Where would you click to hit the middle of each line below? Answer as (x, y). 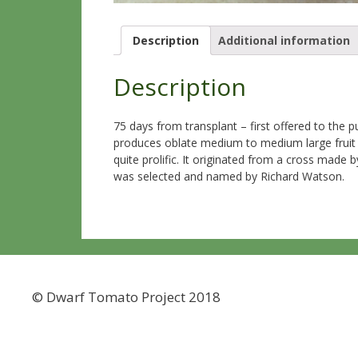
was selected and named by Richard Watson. (229, 177)
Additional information (284, 40)
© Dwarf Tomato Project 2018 (126, 297)
